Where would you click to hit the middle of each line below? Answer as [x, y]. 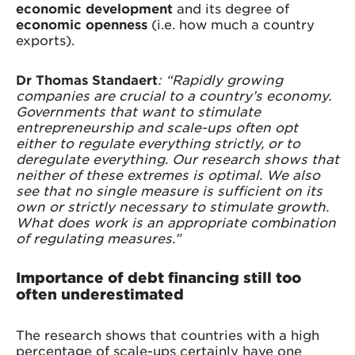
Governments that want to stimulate [138, 111]
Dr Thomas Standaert [87, 80]
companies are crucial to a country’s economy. [174, 95]
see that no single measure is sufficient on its [169, 191]
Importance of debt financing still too [158, 278]
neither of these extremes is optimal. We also [168, 175]
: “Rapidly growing [220, 80]
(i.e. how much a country [231, 24]
